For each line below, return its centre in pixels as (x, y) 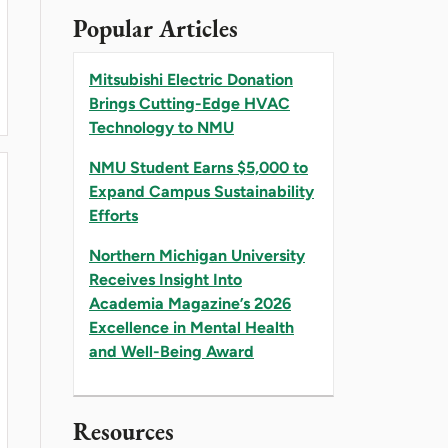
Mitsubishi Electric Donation (191, 79)
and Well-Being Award (171, 351)
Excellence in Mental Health (191, 327)
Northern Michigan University (197, 255)
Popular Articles (155, 28)
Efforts (113, 215)
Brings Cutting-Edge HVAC (189, 103)
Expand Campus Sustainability (201, 191)
